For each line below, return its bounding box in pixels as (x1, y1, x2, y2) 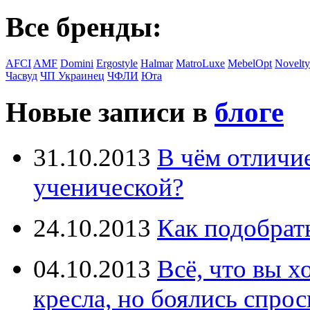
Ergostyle (96, 57, 138, 70)
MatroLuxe (176, 57, 225, 70)
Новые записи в (6, 97, 215, 129)
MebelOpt (228, 57, 272, 70)
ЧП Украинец (40, 70, 104, 82)
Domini (60, 57, 93, 70)
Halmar (140, 57, 173, 70)
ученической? (33, 173, 183, 202)
